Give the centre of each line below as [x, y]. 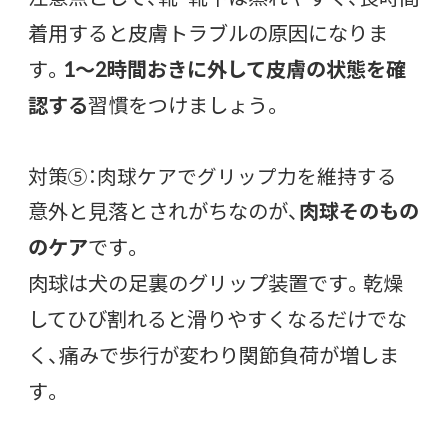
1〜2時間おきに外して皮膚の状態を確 [234, 68]
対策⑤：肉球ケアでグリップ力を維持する [212, 175]
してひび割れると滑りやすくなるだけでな [217, 318]
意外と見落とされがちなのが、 [163, 210]
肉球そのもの [359, 210]
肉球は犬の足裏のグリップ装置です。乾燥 [215, 282]
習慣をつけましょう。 [185, 104]
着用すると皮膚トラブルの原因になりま [208, 32]
